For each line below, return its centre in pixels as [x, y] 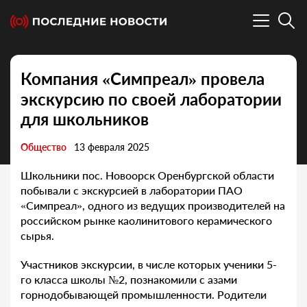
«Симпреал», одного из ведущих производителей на [153, 206]
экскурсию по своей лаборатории [151, 99]
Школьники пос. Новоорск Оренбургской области [147, 175]
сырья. [37, 236]
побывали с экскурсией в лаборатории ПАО [132, 191]
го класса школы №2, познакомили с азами [129, 280]
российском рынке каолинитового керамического [146, 221]
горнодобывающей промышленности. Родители [144, 295]
